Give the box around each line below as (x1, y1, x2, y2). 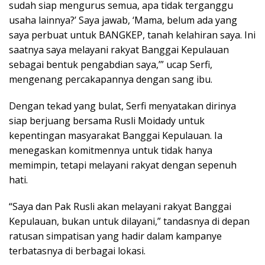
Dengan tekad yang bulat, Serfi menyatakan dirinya (9, 99, 236, 112)
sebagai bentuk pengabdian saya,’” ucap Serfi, (9, 58, 212, 71)
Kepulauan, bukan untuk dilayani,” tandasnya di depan (9, 215, 250, 228)
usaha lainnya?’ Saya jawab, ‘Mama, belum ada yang (9, 14, 237, 27)
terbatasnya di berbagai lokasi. (9, 244, 146, 257)
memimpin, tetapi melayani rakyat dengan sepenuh (9, 159, 237, 172)
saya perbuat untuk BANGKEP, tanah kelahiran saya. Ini (9, 28, 256, 41)
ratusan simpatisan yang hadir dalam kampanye (9, 230, 222, 243)
